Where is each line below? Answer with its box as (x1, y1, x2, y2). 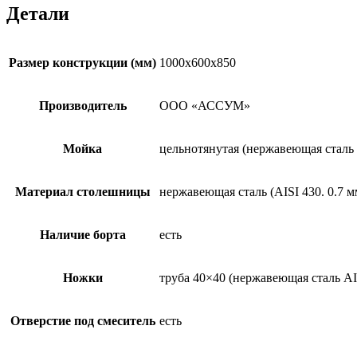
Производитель (38, 99, 127, 113)
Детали (6, 3, 69, 25)
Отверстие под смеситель (10, 314, 155, 328)
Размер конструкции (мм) (9, 56, 156, 70)
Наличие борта (39, 228, 126, 242)
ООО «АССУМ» (159, 99, 250, 113)
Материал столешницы (14, 185, 151, 199)
